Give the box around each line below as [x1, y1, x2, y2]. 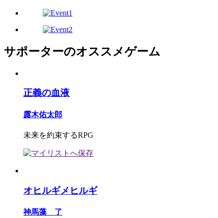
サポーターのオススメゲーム [4, 45, 161, 58]
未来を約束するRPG [23, 130, 93, 139]
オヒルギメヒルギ [23, 185, 97, 196]
